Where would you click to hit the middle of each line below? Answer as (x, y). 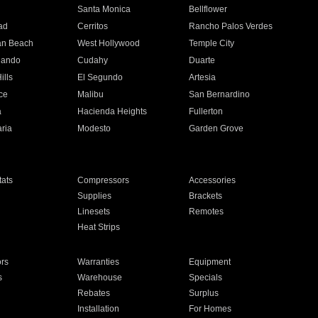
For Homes (210, 309)
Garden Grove (216, 128)
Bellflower (208, 9)
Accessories (213, 180)
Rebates (93, 293)
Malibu (90, 94)
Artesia (203, 77)
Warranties (98, 262)
